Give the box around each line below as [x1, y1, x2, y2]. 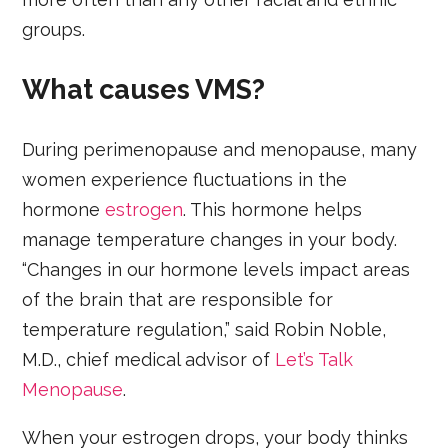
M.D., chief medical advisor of [22, 348, 276, 370]
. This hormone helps [183, 198, 363, 220]
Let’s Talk [275, 348, 354, 370]
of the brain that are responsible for [22, 288, 334, 310]
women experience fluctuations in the [22, 168, 348, 190]
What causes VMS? [22, 74, 266, 106]
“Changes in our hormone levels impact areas [22, 258, 411, 280]
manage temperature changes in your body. [22, 228, 398, 250]
